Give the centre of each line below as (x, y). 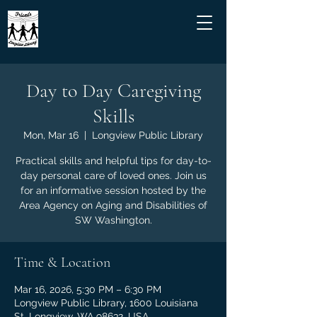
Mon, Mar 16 (51, 135)
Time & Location (62, 263)
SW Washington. (113, 220)
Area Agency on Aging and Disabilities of (113, 205)
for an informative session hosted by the (113, 190)
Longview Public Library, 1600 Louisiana (106, 303)
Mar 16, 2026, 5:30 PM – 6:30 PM (88, 289)
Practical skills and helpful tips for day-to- (113, 161)
